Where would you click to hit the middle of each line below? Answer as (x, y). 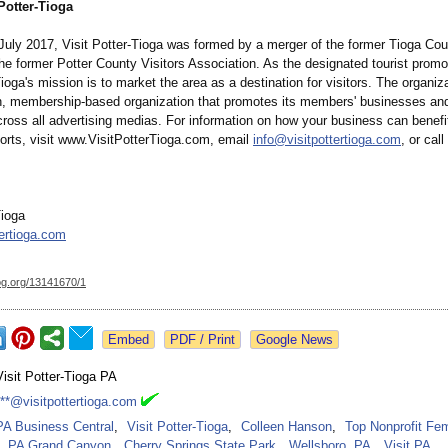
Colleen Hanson (286, 427)
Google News (294, 340)
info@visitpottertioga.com (327, 140)
